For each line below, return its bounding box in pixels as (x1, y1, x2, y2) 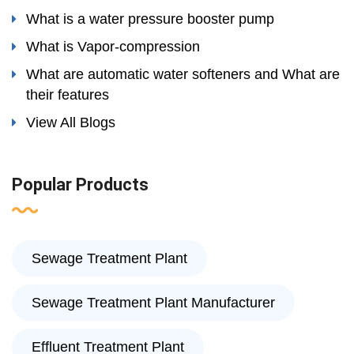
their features (26, 87, 109, 104)
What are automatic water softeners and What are (26, 66, 340, 83)
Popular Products (12, 175, 149, 195)
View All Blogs (26, 115, 115, 131)
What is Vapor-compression (26, 39, 200, 55)
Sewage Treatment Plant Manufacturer (32, 295, 275, 311)
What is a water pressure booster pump (26, 11, 274, 28)
